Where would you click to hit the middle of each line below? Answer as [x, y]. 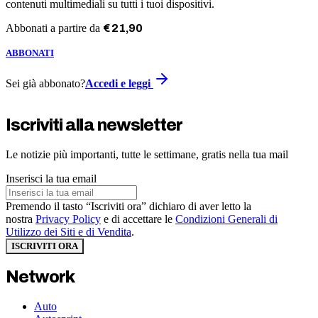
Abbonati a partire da [54, 28]
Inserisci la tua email [51, 178]
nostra [21, 219]
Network [40, 277]
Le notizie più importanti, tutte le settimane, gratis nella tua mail [147, 154]
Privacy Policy [68, 219]
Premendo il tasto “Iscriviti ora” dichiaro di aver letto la [128, 206]
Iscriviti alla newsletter [94, 125]
